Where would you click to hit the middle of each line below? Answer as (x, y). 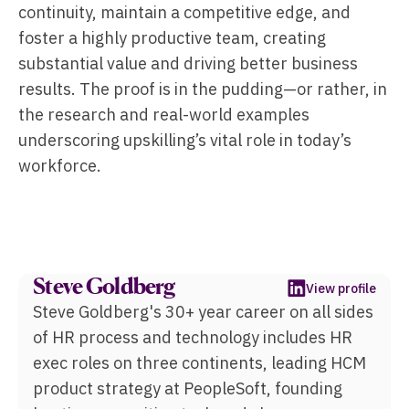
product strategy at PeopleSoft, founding (188, 388)
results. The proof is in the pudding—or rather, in (203, 89)
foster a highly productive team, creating (172, 38)
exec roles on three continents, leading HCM (199, 363)
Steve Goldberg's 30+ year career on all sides (203, 312)
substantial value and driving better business (188, 63)
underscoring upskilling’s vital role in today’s (185, 140)
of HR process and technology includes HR (193, 337)
